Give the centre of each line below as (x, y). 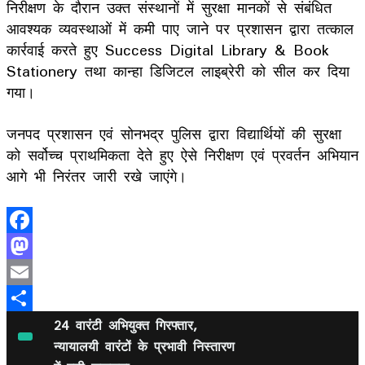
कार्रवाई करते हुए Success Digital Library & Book (168, 49)
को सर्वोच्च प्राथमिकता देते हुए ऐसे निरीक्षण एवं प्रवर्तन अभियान (182, 154)
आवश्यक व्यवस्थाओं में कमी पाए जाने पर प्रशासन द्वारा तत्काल (180, 28)
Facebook (40, 246)
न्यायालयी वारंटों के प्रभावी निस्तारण (145, 346)
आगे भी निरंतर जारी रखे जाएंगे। (97, 176)
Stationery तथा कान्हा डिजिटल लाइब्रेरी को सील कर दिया (178, 70)
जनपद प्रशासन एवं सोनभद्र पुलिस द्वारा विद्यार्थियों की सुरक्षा (174, 133)
